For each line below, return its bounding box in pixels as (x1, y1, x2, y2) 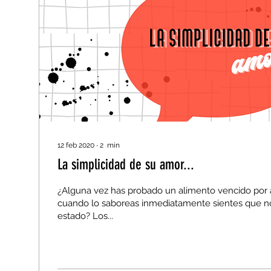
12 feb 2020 (57, 141, 94, 149)
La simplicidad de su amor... (57, 156, 194, 173)
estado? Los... (93, 211, 113, 221)
